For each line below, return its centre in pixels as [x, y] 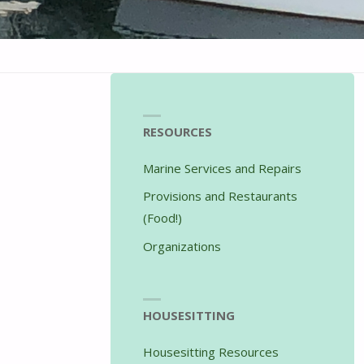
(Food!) [162, 218]
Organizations [182, 246]
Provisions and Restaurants [220, 196]
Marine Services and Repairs [222, 168]
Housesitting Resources [210, 352]
